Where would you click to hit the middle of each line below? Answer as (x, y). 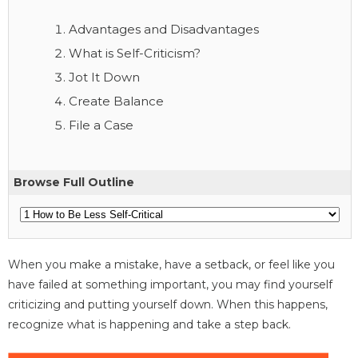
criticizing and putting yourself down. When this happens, (168, 304)
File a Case (101, 125)
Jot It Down (104, 77)
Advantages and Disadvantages (164, 29)
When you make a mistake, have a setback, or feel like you (171, 264)
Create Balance (116, 101)
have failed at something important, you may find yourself (170, 284)
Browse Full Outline (74, 182)
